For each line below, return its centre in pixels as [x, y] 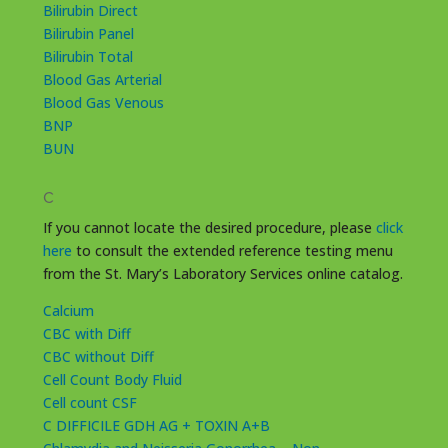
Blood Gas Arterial [102, 79]
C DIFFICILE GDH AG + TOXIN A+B [158, 425]
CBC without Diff [98, 356]
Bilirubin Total [87, 56]
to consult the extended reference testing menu [232, 250]
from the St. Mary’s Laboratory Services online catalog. [222, 273]
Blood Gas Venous [103, 102]
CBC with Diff [86, 333]
